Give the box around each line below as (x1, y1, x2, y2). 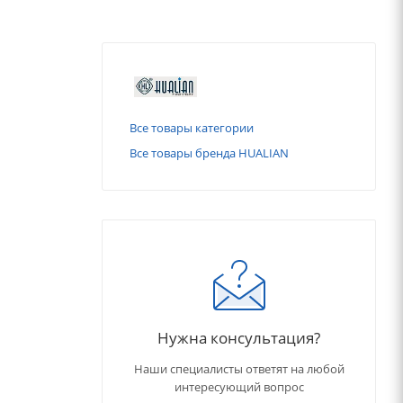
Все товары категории (130, 120, 254, 137)
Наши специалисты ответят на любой (133, 361, 345, 378)
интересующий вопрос (174, 379, 304, 396)
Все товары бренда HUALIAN (130, 145, 289, 162)
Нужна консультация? (157, 327, 320, 349)
